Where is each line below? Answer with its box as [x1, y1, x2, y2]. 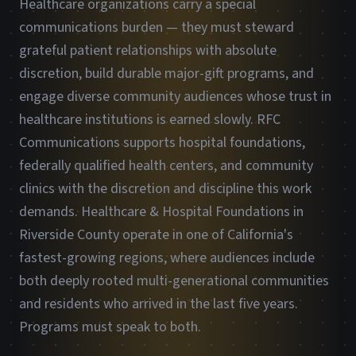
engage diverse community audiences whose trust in [19, 87, 331, 106]
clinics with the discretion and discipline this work [19, 179, 311, 199]
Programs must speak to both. [19, 317, 201, 337]
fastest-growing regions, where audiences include [19, 248, 315, 268]
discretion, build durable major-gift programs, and [19, 64, 314, 83]
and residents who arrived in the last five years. [19, 294, 298, 314]
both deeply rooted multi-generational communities [19, 271, 329, 291]
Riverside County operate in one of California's [19, 225, 293, 245]
